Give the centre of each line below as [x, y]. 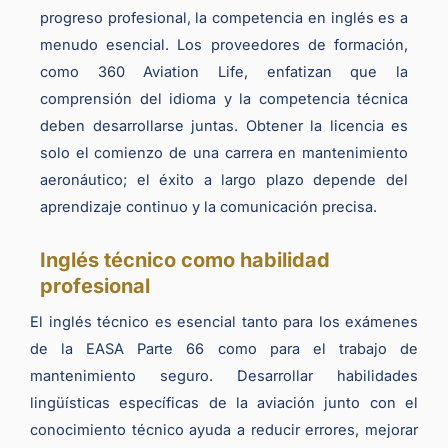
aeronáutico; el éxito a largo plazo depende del [224, 180]
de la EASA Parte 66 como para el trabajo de [224, 348]
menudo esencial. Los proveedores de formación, [224, 45]
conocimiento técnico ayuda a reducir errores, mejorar [224, 429]
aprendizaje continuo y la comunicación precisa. [208, 207]
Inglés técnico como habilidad [185, 259]
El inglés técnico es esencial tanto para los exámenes [224, 321]
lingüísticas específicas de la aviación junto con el [224, 402]
